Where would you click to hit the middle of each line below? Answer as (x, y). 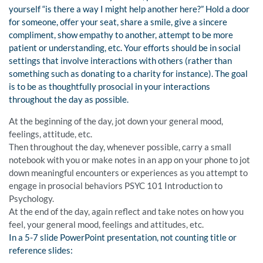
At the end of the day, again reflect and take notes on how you (126, 212)
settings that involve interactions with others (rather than (120, 61)
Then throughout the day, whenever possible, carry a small (120, 147)
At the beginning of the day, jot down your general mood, (116, 121)
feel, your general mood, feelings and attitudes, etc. (106, 225)
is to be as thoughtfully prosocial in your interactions (109, 87)
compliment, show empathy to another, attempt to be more (121, 35)
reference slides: (41, 250)
